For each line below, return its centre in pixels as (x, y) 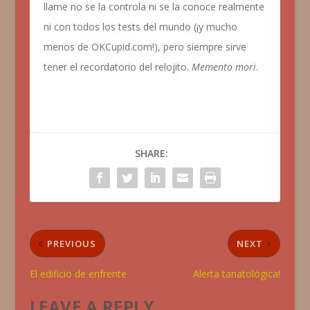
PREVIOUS (71, 243)
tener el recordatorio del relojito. (117, 66)
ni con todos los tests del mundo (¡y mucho (140, 26)
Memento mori (224, 66)
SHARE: (151, 153)
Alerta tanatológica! (237, 273)
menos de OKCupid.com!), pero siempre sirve (145, 46)
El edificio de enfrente (78, 273)
